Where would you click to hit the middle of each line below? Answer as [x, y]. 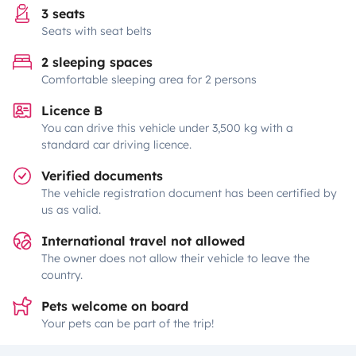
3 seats [63, 14]
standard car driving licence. [116, 145]
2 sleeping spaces [97, 62]
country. [62, 275]
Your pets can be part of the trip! [128, 323]
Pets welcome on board [115, 306]
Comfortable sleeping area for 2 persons [149, 79]
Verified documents [102, 176]
